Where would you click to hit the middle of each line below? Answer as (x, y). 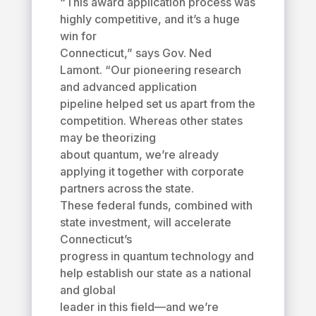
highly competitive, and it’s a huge (150, 19)
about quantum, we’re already (139, 154)
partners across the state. (127, 188)
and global (87, 290)
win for (78, 36)
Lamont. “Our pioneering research (150, 69)
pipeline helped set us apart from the (157, 103)
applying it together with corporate (152, 171)
